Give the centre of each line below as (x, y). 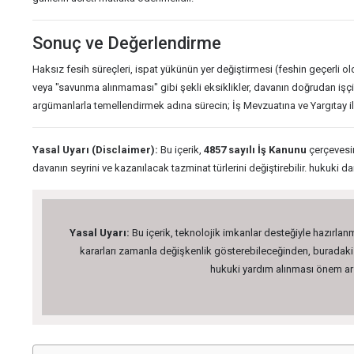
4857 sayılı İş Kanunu (255, 150)
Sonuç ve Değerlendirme (127, 43)
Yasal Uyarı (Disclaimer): (95, 150)
